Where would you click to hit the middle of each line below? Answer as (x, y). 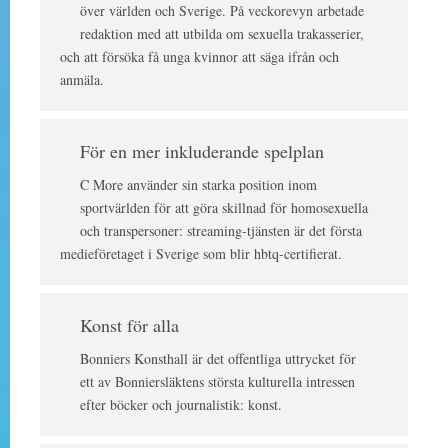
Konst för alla (129, 325)
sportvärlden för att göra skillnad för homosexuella (224, 208)
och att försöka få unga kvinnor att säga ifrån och (199, 57)
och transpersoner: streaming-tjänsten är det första (221, 231)
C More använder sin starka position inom (198, 185)
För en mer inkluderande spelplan (202, 151)
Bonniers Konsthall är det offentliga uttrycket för (218, 359)
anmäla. (82, 80)
